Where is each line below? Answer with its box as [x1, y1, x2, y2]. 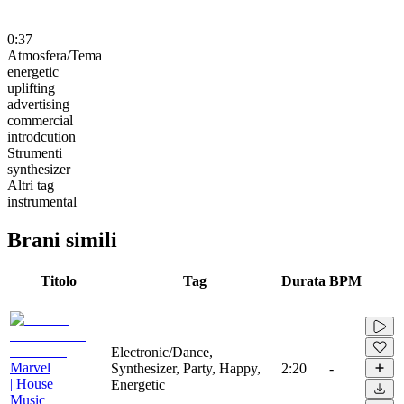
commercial [7, 112, 73, 128]
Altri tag [7, 177, 54, 193]
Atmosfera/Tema [7, 47, 102, 63]
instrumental [7, 193, 77, 209]
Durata [281, 272, 326, 289]
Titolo [41, 272, 77, 289]
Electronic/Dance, [111, 344, 213, 360]
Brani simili [7, 227, 117, 252]
